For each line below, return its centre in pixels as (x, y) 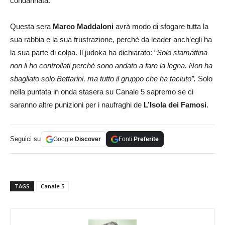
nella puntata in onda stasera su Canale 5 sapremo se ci (102, 92)
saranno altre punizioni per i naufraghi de (77, 105)
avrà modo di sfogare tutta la (161, 27)
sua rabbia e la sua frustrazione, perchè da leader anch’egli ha (111, 40)
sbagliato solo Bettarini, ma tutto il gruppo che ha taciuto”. (103, 79)
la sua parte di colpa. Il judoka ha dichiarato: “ (83, 53)
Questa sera (31, 27)
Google (64, 139)
